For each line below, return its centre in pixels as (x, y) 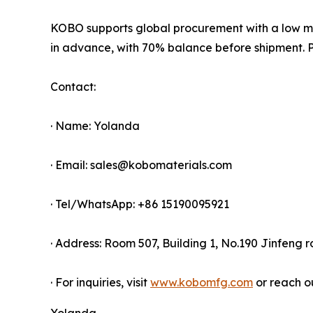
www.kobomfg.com (202, 282)
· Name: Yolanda (95, 125)
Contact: (73, 86)
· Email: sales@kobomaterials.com (141, 165)
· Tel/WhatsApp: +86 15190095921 (140, 204)
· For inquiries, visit (100, 282)
